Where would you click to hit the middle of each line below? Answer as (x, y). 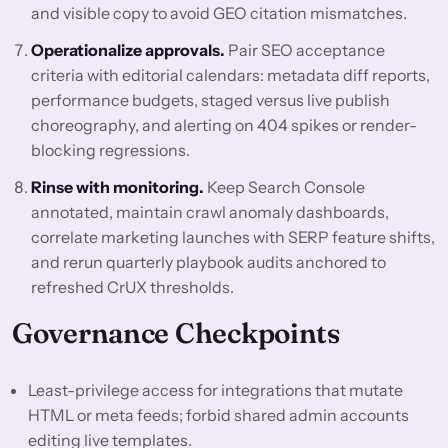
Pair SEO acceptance (305, 50)
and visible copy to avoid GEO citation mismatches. (219, 13)
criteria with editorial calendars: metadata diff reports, (231, 75)
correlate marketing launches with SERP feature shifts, (233, 237)
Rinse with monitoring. (118, 187)
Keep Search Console (285, 187)
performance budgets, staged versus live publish (211, 100)
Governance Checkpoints (176, 333)
